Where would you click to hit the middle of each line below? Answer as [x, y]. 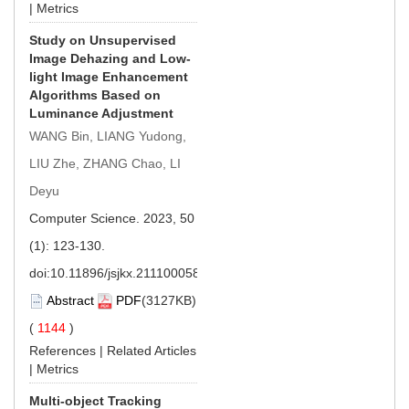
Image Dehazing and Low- [110, 58]
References [63, 350]
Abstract [70, 300]
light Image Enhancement [109, 76]
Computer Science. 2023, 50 [112, 218]
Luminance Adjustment [101, 113]
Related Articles [152, 350]
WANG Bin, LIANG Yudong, [108, 136]
